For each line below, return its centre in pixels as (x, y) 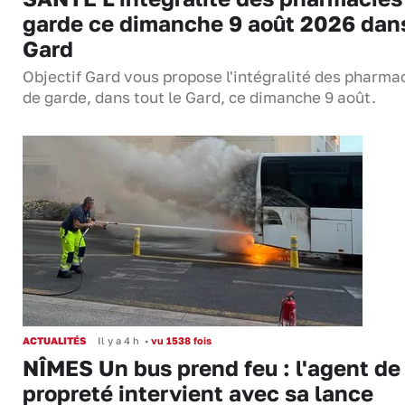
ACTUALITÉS (54, 341)
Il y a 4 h (118, 341)
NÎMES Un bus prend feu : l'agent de (212, 368)
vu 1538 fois (180, 341)
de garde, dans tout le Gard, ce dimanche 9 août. (199, 98)
